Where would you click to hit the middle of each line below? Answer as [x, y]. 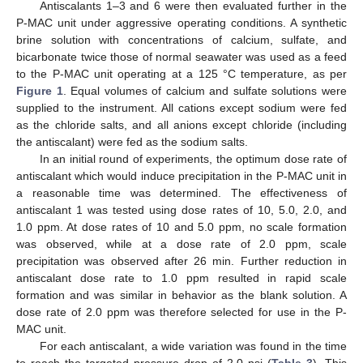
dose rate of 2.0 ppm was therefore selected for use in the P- [181, 312]
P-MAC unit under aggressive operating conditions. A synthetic [181, 23]
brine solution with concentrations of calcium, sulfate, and [181, 40]
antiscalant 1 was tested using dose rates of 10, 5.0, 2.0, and [181, 210]
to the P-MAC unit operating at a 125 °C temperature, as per [181, 74]
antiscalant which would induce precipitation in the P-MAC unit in [181, 176]
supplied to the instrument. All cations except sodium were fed [181, 108]
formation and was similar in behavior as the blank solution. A [181, 295]
